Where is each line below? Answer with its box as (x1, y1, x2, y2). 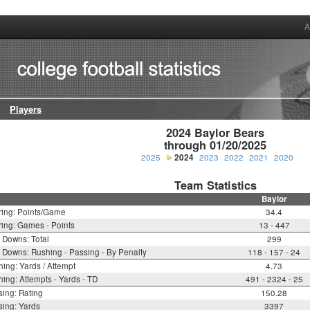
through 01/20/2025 (164, 137, 267, 154)
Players (10, 103, 42, 116)
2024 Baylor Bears (166, 125, 265, 141)
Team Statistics (174, 177, 257, 194)
